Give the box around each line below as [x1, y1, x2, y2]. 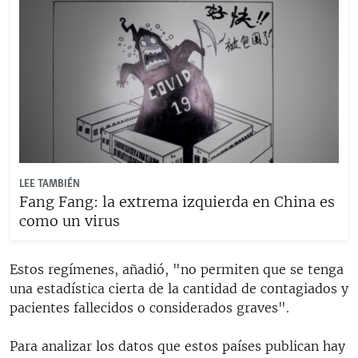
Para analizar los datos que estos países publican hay [10, 337, 345, 354]
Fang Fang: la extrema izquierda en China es [19, 192, 335, 211]
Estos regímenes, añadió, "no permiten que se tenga [10, 261, 344, 277]
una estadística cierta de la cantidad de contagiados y [10, 280, 348, 296]
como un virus [19, 211, 120, 230]
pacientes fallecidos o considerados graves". [10, 299, 289, 316]
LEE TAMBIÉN [19, 177, 80, 191]
